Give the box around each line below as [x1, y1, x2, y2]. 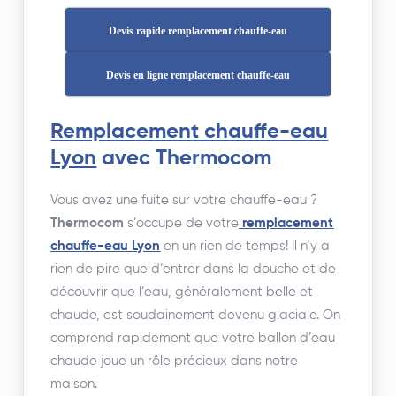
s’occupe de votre [124, 217, 240, 230]
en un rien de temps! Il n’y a [160, 240, 331, 253]
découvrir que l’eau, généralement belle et [50, 286, 314, 299]
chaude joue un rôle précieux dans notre [50, 354, 299, 368]
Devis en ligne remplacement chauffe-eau [105, 69, 290, 81]
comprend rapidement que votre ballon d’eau [50, 331, 336, 345]
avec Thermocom [96, 148, 272, 169]
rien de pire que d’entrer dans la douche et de [50, 263, 337, 276]
